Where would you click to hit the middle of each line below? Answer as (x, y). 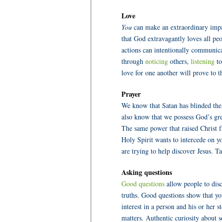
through (133, 61)
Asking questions (147, 172)
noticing (158, 61)
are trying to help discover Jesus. (168, 151)
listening (203, 61)
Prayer (131, 94)
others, (180, 61)
